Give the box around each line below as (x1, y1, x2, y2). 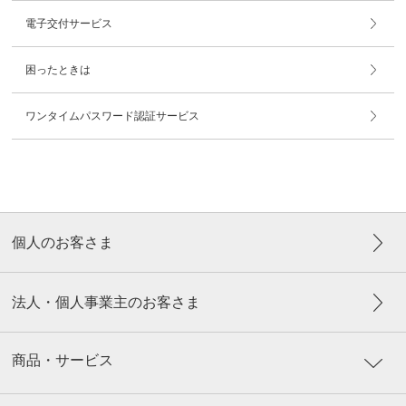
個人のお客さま (12, 235, 114, 250)
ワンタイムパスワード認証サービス (25, 110, 200, 122)
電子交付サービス (25, 17, 113, 30)
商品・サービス (12, 353, 114, 368)
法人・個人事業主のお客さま (12, 295, 201, 310)
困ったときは (25, 63, 92, 76)
